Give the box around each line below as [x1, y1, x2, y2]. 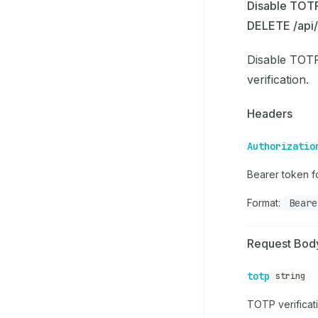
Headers [247, 106, 292, 121]
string [275, 270, 305, 282]
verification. [247, 72, 309, 87]
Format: [247, 197, 283, 209]
